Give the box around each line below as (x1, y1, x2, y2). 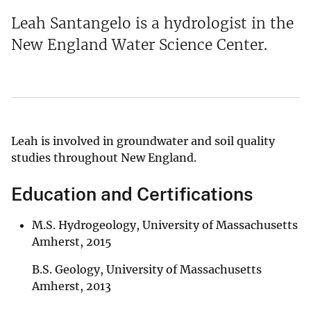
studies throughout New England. (11, 151, 196, 165)
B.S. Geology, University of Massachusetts (32, 262, 262, 277)
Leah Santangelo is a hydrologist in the (11, 14, 294, 33)
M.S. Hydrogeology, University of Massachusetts (32, 218, 298, 233)
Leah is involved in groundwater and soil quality (11, 134, 275, 149)
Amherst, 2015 (32, 235, 112, 249)
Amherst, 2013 (32, 279, 111, 294)
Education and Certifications (11, 183, 253, 205)
